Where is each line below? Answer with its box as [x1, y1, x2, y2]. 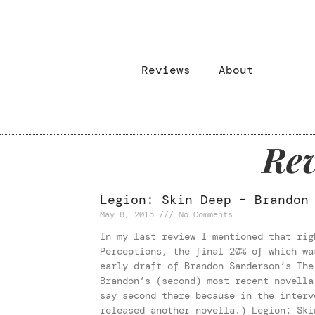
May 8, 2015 [100, 208, 160, 220]
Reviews [141, 63, 191, 78]
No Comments [174, 208, 233, 220]
